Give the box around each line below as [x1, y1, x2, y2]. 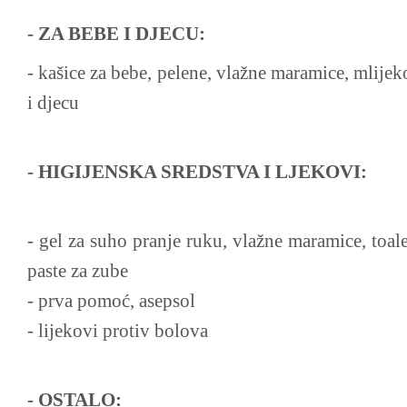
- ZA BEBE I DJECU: [27, 24, 205, 44]
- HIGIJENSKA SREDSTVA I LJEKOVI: [27, 162, 367, 182]
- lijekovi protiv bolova [27, 321, 208, 341]
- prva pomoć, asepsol [27, 291, 195, 311]
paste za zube [27, 261, 128, 281]
